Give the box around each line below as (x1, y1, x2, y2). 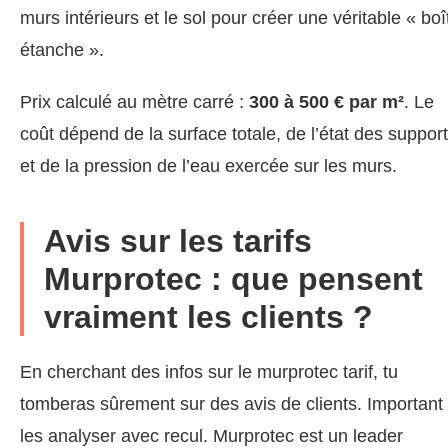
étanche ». (20, 39, 104, 60)
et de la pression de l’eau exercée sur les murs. (20, 155, 397, 176)
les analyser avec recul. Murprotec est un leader (20, 425, 403, 446)
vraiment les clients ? (44, 298, 373, 335)
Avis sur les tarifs (44, 222, 312, 259)
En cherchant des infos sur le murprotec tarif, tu (20, 361, 398, 382)
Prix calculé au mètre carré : (20, 91, 249, 112)
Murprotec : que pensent (44, 260, 423, 297)
